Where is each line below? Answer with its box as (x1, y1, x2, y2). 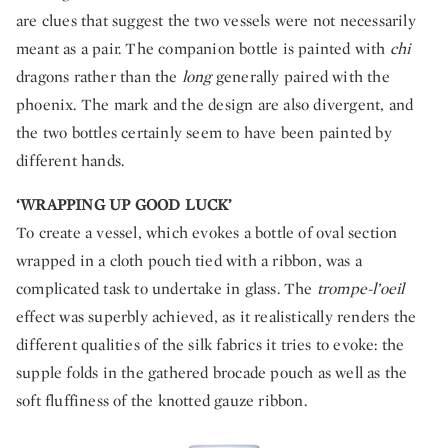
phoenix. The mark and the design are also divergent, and (16, 94, 414, 116)
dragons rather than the (16, 66, 182, 88)
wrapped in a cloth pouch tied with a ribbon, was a (16, 250, 363, 272)
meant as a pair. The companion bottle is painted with (16, 38, 390, 60)
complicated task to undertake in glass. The (16, 278, 317, 300)
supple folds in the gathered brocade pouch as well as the (16, 362, 408, 384)
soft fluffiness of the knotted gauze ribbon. (16, 390, 307, 412)
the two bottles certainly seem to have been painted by (16, 122, 392, 144)
